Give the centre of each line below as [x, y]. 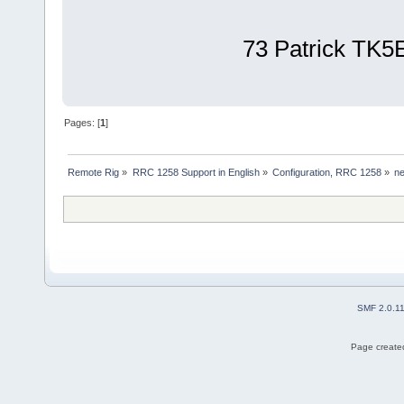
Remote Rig [94, 173]
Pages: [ [83, 123]
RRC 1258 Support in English [196, 173]
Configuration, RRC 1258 [326, 173]
